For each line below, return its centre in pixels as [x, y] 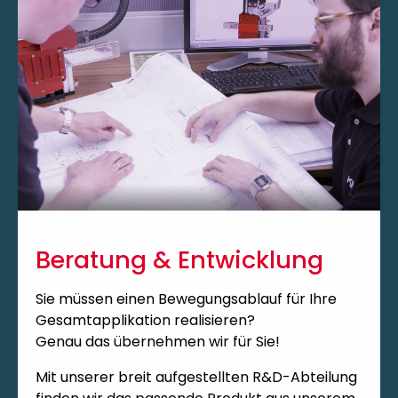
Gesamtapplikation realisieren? [145, 320]
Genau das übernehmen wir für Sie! [158, 341]
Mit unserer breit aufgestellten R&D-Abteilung [196, 377]
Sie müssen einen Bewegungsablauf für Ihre [186, 298]
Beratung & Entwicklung [179, 259]
